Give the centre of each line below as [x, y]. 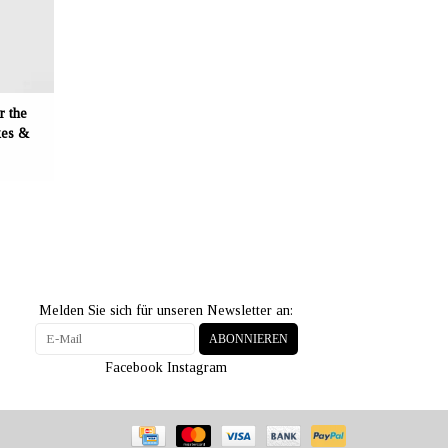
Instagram [197, 367]
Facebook [134, 367]
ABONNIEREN [248, 338]
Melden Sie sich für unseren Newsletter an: [166, 310]
